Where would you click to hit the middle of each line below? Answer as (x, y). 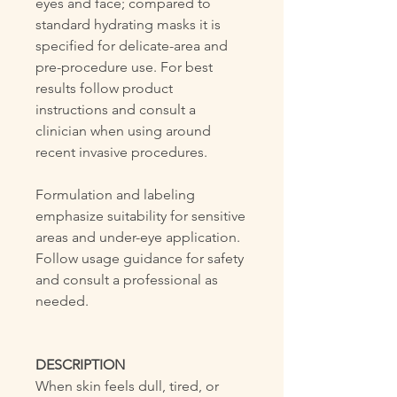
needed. (62, 301)
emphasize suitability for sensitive (140, 216)
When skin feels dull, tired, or (127, 386)
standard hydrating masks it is (128, 24)
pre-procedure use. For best (124, 67)
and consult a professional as (127, 280)
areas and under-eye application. (138, 237)
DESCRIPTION (80, 365)
